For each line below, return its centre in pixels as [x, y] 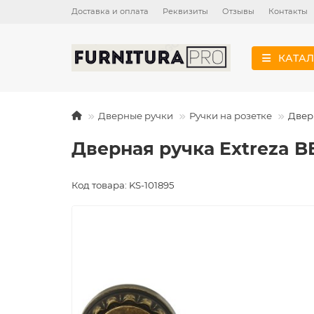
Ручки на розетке [231, 116]
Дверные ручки [136, 116]
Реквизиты [185, 11]
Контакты [288, 11]
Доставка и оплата [110, 11]
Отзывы [238, 11]
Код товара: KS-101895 [123, 185]
